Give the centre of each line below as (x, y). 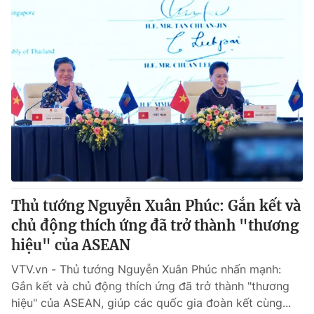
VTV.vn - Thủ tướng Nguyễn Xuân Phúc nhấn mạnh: (146, 269)
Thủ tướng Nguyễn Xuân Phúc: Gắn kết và (156, 206)
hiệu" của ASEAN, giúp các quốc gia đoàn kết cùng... (151, 303)
